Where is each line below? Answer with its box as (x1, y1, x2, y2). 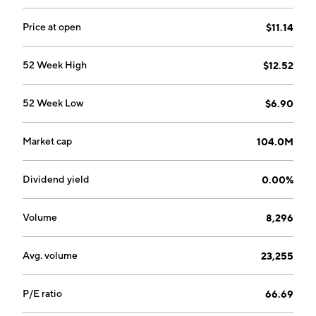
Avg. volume (23, 250, 78, 261)
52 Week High (23, 59, 87, 71)
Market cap (23, 135, 72, 147)
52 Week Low (23, 97, 84, 109)
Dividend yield (23, 174, 90, 185)
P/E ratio (23, 288, 62, 299)
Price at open (23, 21, 81, 32)
